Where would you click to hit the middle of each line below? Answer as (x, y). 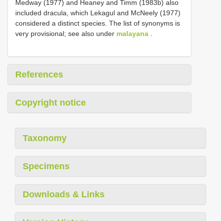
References (39, 74)
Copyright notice (51, 103)
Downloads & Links (64, 194)
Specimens (46, 166)
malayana (132, 34)
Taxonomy (45, 138)
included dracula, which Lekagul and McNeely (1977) (98, 13)
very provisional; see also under (66, 34)
